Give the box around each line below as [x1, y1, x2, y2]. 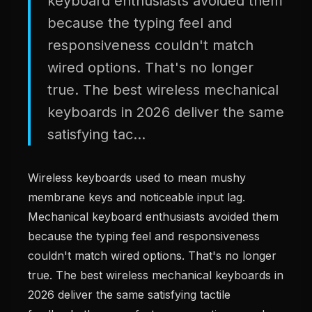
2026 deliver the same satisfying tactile [28, 288, 231, 302]
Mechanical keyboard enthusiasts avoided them [28, 210, 279, 224]
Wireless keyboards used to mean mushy [28, 171, 246, 185]
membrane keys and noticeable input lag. [28, 190, 245, 204]
